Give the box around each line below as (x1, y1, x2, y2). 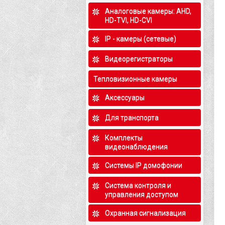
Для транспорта (105, 114, 159, 122)
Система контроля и (105, 181, 171, 189)
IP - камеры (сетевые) (105, 35, 176, 43)
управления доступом (105, 190, 178, 198)
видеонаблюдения (105, 143, 168, 151)
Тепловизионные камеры (93, 75, 177, 83)
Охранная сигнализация (105, 209, 186, 217)
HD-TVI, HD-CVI (105, 16, 152, 24)
